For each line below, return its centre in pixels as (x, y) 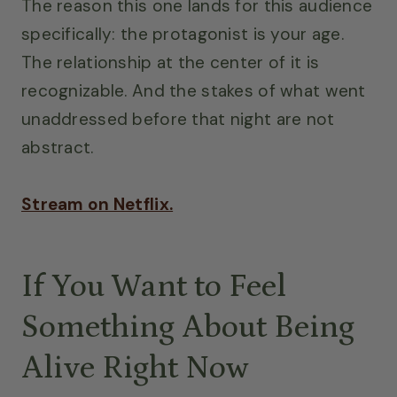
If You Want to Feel (154, 286)
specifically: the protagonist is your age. (183, 34)
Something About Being (188, 327)
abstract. (58, 147)
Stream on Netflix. (97, 204)
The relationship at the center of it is (171, 62)
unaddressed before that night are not (178, 119)
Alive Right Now (135, 368)
